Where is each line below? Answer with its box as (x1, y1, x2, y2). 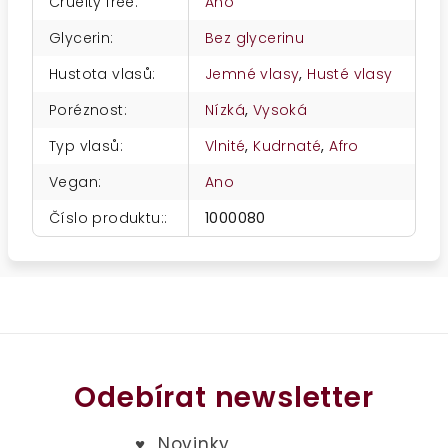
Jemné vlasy (205, 64, 300, 84)
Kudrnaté (253, 136, 322, 156)
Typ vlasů (49, 136, 120, 156)
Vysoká (252, 100, 308, 120)
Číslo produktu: (49, 208, 165, 228)
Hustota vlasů (49, 64, 153, 84)
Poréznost (49, 100, 124, 120)
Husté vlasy (307, 64, 393, 84)
